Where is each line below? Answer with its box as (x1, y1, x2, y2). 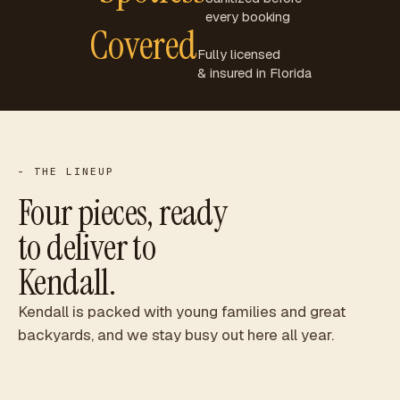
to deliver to (18, 224, 156, 271)
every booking (204, 8, 290, 25)
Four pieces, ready (18, 189, 228, 236)
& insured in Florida (196, 64, 312, 81)
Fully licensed (196, 46, 280, 62)
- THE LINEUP (18, 165, 114, 178)
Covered (88, 20, 197, 71)
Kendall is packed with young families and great (18, 302, 346, 321)
